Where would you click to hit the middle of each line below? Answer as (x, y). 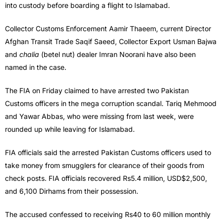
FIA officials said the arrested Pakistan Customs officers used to (108, 153)
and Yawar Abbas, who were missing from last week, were (99, 116)
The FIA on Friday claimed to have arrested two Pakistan (97, 91)
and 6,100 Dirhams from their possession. (72, 191)
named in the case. (36, 67)
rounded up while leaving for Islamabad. (70, 129)
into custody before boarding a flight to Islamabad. (87, 5)
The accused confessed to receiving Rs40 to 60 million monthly (108, 215)
